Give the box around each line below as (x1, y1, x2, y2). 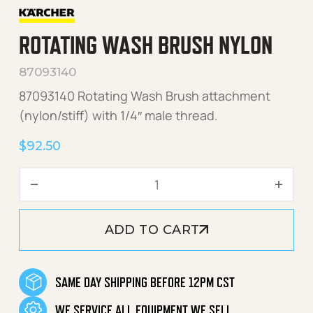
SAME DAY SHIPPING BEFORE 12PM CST (55, 274, 235, 290)
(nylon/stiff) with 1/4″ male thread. (19, 106, 218, 124)
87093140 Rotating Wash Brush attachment (19, 87, 270, 104)
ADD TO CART (104, 221, 200, 238)
